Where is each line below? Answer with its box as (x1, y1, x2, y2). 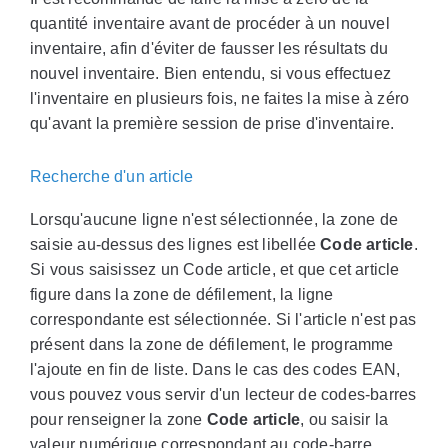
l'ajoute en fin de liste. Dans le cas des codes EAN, (30, 361, 401, 379)
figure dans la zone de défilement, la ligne (30, 286, 334, 304)
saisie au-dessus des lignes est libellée (30, 236, 321, 254)
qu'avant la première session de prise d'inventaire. (30, 115, 395, 133)
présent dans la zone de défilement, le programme (30, 336, 394, 354)
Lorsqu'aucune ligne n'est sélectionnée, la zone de (30, 211, 398, 229)
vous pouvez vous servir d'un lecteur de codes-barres (30, 386, 417, 404)
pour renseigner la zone (30, 411, 207, 429)
